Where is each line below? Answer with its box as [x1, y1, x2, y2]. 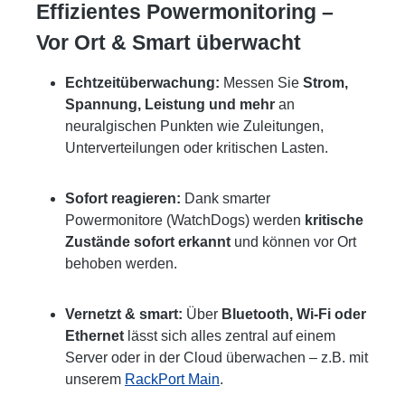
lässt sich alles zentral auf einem [124, 327, 335, 344]
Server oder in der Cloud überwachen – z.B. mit [65, 349, 368, 365]
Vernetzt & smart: [65, 306, 183, 322]
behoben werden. [65, 255, 177, 271]
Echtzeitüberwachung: [65, 74, 220, 90]
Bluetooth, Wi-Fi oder [221, 306, 366, 322]
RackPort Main [125, 371, 220, 387]
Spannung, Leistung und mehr [65, 96, 275, 112]
